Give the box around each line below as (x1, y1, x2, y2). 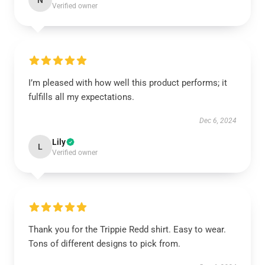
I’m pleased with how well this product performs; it (28, 77, 227, 88)
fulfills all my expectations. (28, 92, 134, 102)
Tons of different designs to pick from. (28, 238, 180, 249)
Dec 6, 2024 (199, 117, 237, 125)
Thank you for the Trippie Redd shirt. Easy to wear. (28, 224, 226, 235)
